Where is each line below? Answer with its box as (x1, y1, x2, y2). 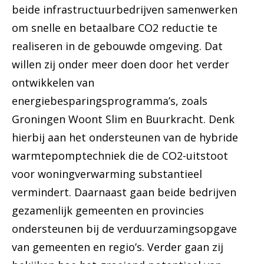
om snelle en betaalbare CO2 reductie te (12, 21, 217, 35)
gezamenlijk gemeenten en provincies (12, 203, 204, 218)
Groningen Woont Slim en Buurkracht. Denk (12, 112, 235, 127)
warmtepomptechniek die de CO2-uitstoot (12, 148, 228, 163)
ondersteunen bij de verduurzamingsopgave (12, 222, 237, 236)
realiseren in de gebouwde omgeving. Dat (12, 39, 223, 54)
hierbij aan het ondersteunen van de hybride (12, 130, 238, 145)
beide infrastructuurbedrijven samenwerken (12, 2, 237, 17)
